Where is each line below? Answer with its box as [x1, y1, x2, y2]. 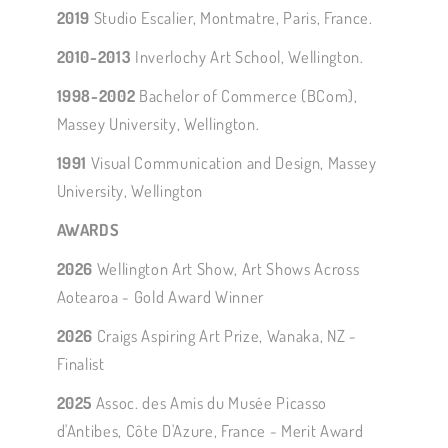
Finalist [56, 353, 105, 375]
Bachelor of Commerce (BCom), [135, 85, 358, 107]
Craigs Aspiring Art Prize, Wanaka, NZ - [96, 325, 357, 347]
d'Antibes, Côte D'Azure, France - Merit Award [56, 420, 364, 442]
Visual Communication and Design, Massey [90, 152, 377, 174]
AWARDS [56, 219, 120, 241]
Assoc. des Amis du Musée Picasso [95, 392, 327, 414]
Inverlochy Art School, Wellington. [131, 46, 364, 68]
